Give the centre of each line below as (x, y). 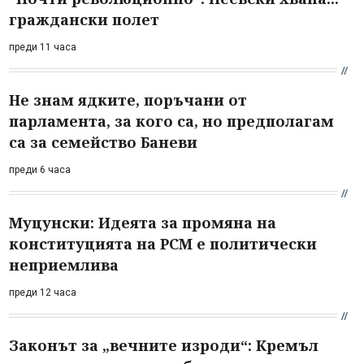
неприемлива (64, 264)
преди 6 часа (40, 169)
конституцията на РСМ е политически (163, 243)
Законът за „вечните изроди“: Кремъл (164, 345)
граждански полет (84, 19)
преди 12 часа (43, 292)
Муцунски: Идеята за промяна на (143, 222)
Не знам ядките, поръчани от (128, 100)
